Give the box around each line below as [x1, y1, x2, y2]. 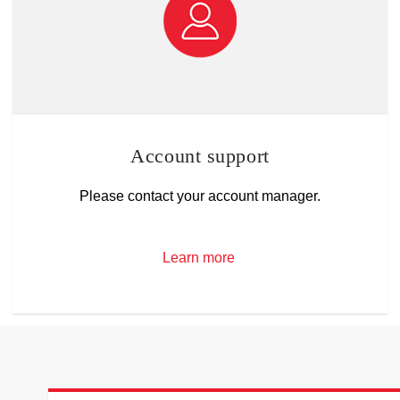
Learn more [162, 250, 235, 266]
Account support [130, 145, 270, 168]
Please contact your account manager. [79, 187, 321, 204]
